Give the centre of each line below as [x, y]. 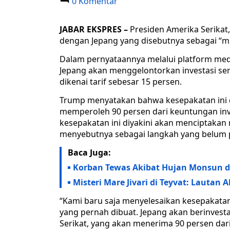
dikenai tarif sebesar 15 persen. [121, 82]
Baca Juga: [89, 153]
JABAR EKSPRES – [95, 30]
